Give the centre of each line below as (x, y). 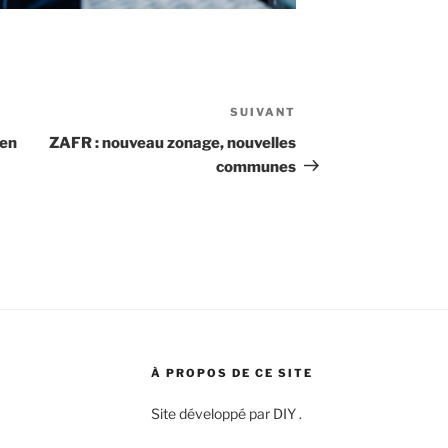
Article (322, 114)
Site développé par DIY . (226, 413)
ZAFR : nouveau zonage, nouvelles (173, 142)
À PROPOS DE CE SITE (231, 372)
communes (256, 166)
